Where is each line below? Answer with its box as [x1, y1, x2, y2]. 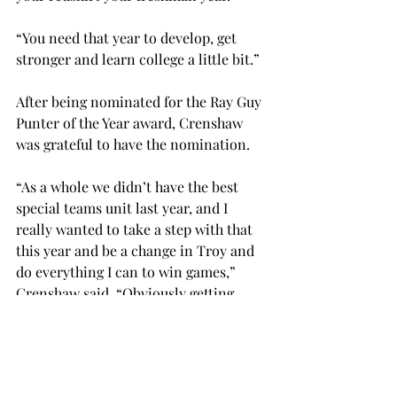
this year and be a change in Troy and [16, 241, 258, 260]
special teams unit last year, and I [16, 198, 231, 217]
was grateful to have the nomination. [16, 135, 257, 153]
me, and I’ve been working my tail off [16, 326, 255, 345]
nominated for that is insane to [16, 305, 218, 323]
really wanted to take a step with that [16, 220, 256, 238]
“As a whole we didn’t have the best [16, 177, 242, 196]
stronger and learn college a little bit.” [16, 50, 263, 68]
